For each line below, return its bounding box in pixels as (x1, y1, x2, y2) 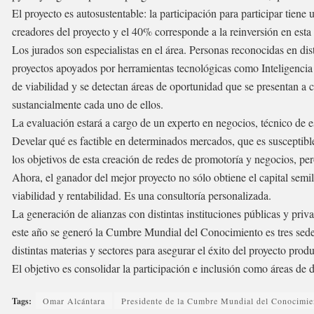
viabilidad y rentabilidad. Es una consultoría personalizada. (12, 187, 271, 203)
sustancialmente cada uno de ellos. (12, 96, 163, 111)
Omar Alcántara (43, 294, 105, 306)
